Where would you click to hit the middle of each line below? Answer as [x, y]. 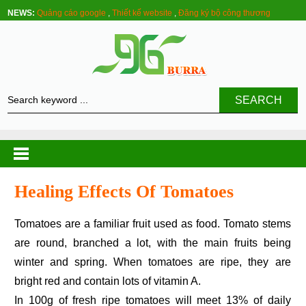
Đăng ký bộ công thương [225, 13]
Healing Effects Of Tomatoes [124, 192]
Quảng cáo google [72, 13]
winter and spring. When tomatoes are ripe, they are [153, 262]
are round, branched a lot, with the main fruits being [153, 243]
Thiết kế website [142, 13]
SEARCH [259, 100]
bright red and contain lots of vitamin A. [108, 281]
